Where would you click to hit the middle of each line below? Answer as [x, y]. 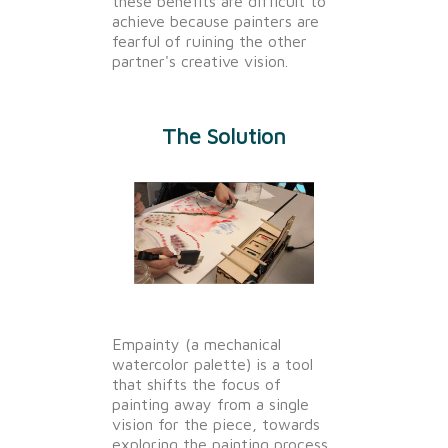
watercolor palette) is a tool [212, 363]
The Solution [224, 136]
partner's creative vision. [200, 61]
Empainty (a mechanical [196, 343]
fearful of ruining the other [209, 41]
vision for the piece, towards [216, 423]
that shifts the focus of [196, 383]
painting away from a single [210, 403]
